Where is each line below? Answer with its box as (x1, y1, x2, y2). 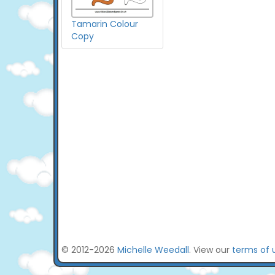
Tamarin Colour (71, 18, 138, 30)
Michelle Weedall (117, 244, 189, 256)
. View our (189, 244, 232, 256)
